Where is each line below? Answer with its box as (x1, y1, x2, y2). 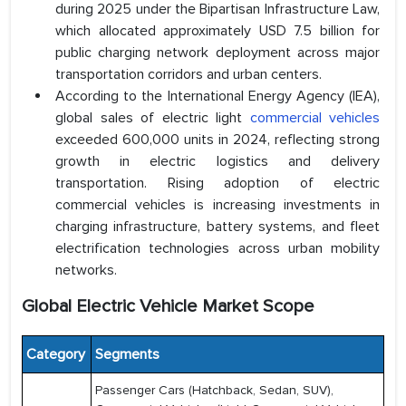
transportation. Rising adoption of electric (55, 174, 380, 193)
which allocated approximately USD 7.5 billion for (55, 22, 380, 41)
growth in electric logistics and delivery (55, 152, 380, 171)
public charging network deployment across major (55, 43, 380, 63)
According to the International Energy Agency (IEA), (55, 87, 380, 106)
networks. (55, 261, 117, 280)
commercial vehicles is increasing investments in (55, 196, 380, 215)
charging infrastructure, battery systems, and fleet (55, 217, 380, 237)
